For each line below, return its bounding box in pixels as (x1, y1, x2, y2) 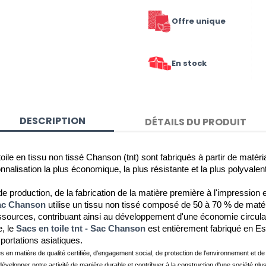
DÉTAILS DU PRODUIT (144, 115, 246, 129)
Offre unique (172, 15, 226, 27)
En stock (172, 58, 207, 69)
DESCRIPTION (20, 114, 86, 128)
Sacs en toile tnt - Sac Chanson (16, 223, 145, 233)
